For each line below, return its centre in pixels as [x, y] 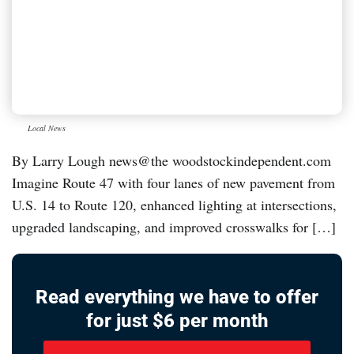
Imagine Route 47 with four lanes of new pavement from [173, 182]
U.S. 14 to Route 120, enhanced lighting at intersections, [174, 204]
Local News [47, 128]
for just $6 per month [177, 320]
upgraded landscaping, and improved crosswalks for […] [174, 226]
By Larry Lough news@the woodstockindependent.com [171, 160]
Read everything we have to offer [177, 297]
